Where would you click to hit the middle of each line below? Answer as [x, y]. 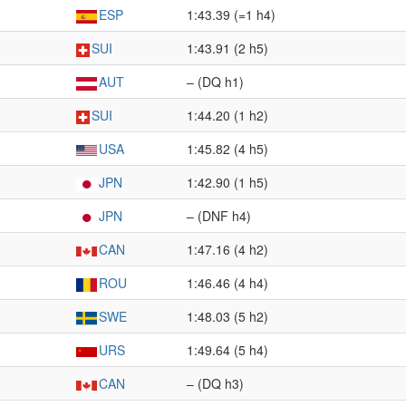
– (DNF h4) [219, 216]
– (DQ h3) [215, 383]
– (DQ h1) [215, 82]
